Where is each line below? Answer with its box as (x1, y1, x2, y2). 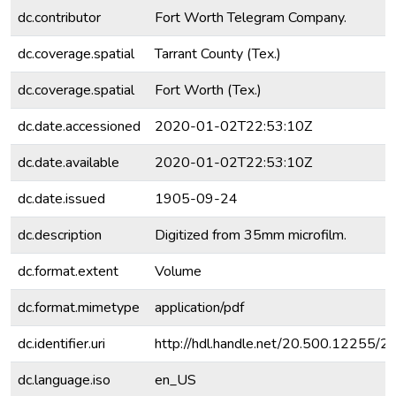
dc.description (18, 225, 102, 245)
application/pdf (155, 298, 244, 317)
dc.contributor (18, 8, 101, 27)
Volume (155, 262, 202, 281)
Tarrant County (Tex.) (155, 44, 281, 64)
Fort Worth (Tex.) (155, 80, 262, 100)
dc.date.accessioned (18, 117, 141, 136)
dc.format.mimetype (18, 298, 140, 317)
